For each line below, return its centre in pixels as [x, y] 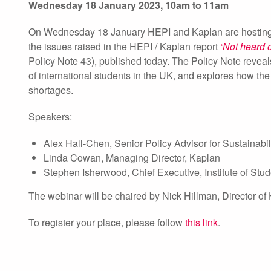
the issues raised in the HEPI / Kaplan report [124, 46]
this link [201, 222]
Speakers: [50, 116]
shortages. [51, 90]
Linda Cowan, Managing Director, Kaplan [132, 158]
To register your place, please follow [107, 222]
